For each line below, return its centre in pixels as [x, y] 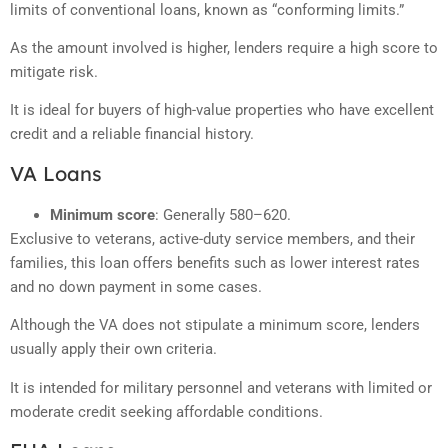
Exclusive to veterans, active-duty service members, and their [212, 238]
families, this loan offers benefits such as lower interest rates [215, 262]
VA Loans [56, 173]
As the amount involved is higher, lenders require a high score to [224, 48]
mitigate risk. [54, 72]
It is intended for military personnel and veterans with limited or [221, 387]
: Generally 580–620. [223, 214]
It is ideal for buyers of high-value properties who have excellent [222, 110]
